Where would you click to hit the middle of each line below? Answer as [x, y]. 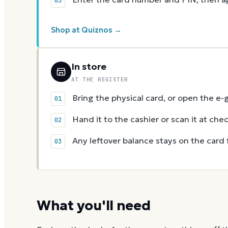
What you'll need [94, 206]
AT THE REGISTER [100, 80]
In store [89, 67]
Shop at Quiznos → [86, 30]
